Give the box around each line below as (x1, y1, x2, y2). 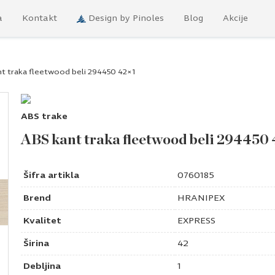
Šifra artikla (23, 170, 79, 181)
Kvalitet (23, 215, 61, 227)
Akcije (223, 14, 248, 23)
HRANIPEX (177, 193, 225, 204)
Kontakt (22, 14, 57, 23)
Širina (23, 238, 49, 249)
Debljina (23, 261, 61, 272)
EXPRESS (177, 215, 215, 227)
